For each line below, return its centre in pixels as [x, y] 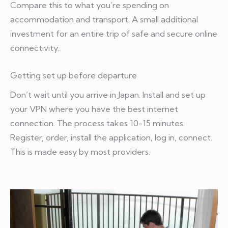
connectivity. [35, 48]
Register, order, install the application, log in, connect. [111, 137]
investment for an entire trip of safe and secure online [114, 33]
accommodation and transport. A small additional [104, 19]
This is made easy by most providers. [80, 151]
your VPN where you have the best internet [94, 109]
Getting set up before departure [74, 75]
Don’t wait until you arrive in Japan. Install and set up [108, 94]
